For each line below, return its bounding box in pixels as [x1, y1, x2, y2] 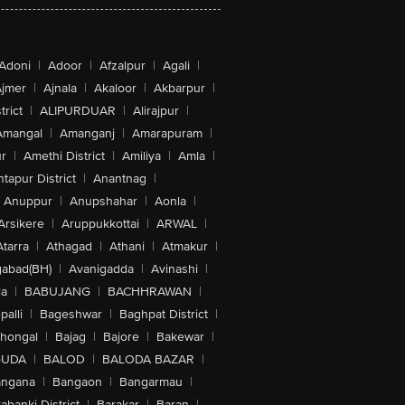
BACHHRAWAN [108, 284, 192, 299]
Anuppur [3, 193, 52, 209]
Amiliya [121, 148, 161, 164]
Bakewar [155, 329, 204, 344]
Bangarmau [119, 374, 183, 390]
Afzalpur [99, 58, 146, 73]
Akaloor [93, 80, 137, 96]
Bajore [102, 329, 139, 344]
